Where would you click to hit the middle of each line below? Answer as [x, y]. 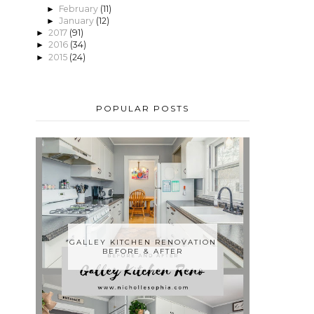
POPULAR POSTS [143, 108]
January [77, 21]
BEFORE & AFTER [143, 252]
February [79, 9]
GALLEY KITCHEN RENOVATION [143, 243]
